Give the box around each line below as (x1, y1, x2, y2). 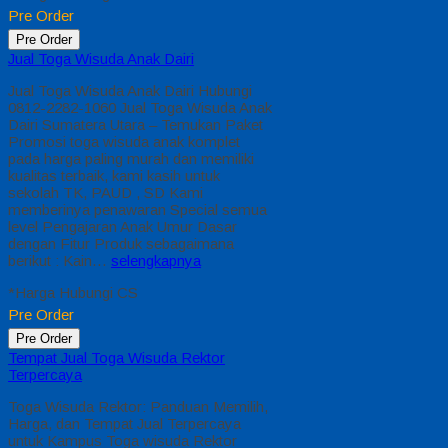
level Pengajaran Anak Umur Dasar (8, 218, 237, 236)
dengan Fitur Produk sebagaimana (8, 235, 234, 253)
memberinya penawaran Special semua (8, 201, 267, 219)
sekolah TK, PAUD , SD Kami (8, 184, 203, 202)
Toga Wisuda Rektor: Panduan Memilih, (8, 398, 268, 416)
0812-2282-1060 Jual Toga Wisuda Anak (8, 99, 272, 117)
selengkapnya (111, 252, 201, 270)
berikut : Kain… (8, 252, 111, 270)
